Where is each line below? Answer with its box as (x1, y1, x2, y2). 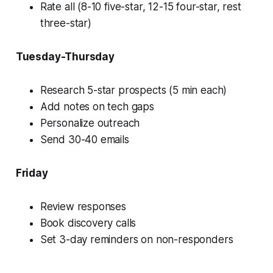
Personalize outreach (40, 116, 140, 129)
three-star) (40, 16, 91, 29)
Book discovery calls (40, 216, 136, 229)
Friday (15, 166, 48, 179)
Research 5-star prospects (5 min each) (40, 83, 227, 96)
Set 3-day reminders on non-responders (40, 233, 233, 246)
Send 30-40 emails (40, 133, 129, 146)
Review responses (40, 200, 126, 213)
